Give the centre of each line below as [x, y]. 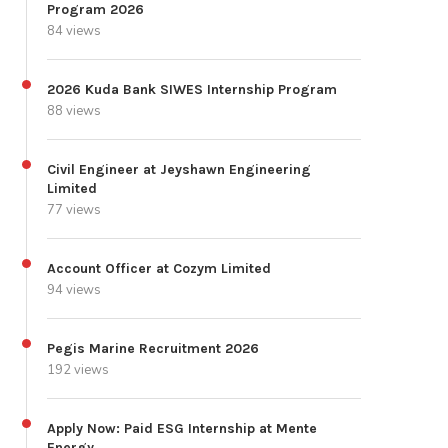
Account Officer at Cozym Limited [159, 269]
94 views [74, 290]
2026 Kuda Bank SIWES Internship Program [192, 90]
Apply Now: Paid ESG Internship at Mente [182, 429]
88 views [74, 111]
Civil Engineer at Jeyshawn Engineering [179, 170]
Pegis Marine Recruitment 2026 [153, 349]
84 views [74, 31]
